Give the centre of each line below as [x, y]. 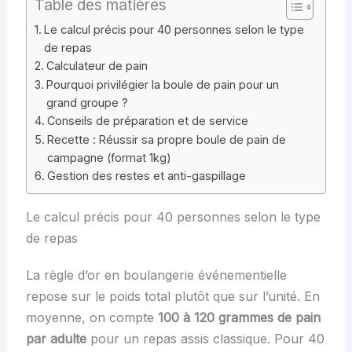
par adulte [56, 339]
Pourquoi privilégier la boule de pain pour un [162, 85]
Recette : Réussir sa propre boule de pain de [166, 140]
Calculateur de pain [97, 66]
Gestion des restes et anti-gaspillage [146, 176]
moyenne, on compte [92, 318]
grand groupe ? [87, 103]
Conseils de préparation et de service [147, 121]
